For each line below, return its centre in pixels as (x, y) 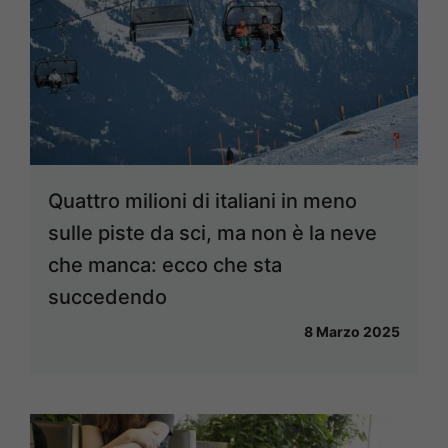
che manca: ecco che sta (165, 264)
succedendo (107, 296)
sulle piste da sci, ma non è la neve (212, 232)
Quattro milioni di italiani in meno (202, 200)
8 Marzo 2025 (352, 331)
